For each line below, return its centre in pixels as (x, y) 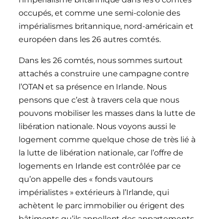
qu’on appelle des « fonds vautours (86, 179)
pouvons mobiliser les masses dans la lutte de (107, 113)
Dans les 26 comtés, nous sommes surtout (101, 61)
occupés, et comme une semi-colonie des (100, 13)
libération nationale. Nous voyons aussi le (97, 127)
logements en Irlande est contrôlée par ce (100, 166)
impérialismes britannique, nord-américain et (106, 26)
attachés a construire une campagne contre (104, 74)
